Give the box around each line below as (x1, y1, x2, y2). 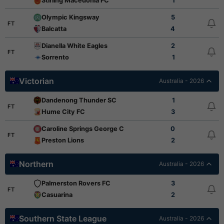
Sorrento (41, 53, 69, 61)
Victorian (19, 76, 54, 86)
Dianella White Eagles (41, 42, 108, 49)
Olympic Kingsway (41, 13, 100, 21)
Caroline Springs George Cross (41, 125, 138, 132)
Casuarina (41, 191, 73, 198)
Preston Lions (41, 136, 84, 144)
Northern (19, 159, 53, 169)
